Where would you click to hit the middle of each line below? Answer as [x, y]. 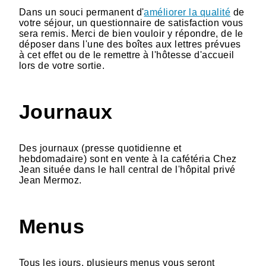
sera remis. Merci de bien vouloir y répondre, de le [131, 33]
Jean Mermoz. [50, 180]
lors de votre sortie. [62, 65]
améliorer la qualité [187, 12]
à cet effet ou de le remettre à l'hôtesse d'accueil [127, 55]
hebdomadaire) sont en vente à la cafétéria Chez [128, 159]
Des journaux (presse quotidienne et [100, 148]
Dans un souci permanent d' [82, 12]
